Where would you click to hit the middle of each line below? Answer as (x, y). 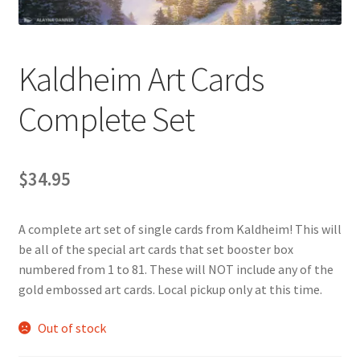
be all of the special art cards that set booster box (155, 250)
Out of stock (72, 327)
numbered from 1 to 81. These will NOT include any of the (176, 270)
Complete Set (106, 119)
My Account (49, 50)
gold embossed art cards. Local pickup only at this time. (170, 290)
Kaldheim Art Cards (141, 79)
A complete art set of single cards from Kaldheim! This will (180, 229)
